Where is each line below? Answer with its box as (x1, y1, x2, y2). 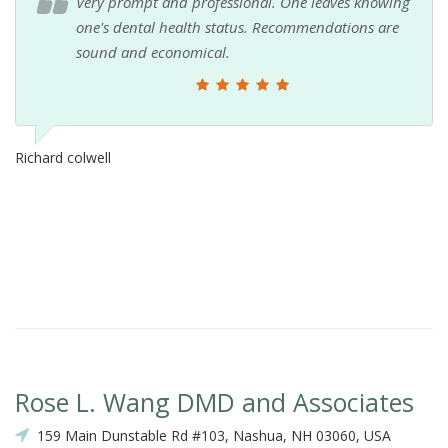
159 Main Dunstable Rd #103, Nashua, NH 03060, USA (29, 425, 391, 445)
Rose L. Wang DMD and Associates (15, 384, 414, 419)
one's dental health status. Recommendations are (76, 16, 399, 37)
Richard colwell (15, 147, 111, 167)
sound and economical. (76, 41, 230, 62)
